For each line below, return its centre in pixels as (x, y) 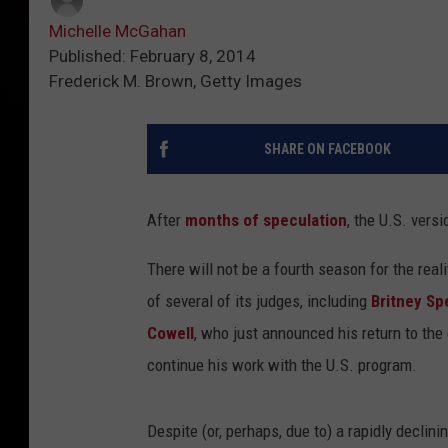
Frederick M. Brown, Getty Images (175, 81)
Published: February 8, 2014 (152, 56)
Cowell (170, 333)
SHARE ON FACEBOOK (327, 149)
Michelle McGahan (117, 31)
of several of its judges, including (259, 301)
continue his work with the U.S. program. (282, 365)
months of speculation (266, 220)
